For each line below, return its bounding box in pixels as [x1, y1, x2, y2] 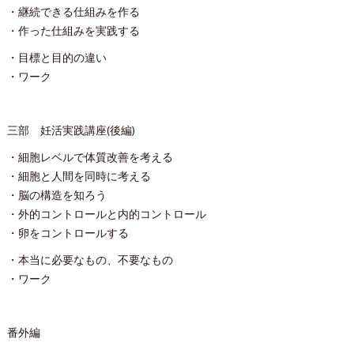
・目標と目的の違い [6, 50, 107, 68]
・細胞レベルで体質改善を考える [6, 149, 173, 168]
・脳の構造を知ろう [6, 187, 107, 205]
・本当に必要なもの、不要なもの [6, 252, 173, 270]
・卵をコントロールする [6, 225, 129, 243]
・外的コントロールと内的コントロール [6, 206, 206, 224]
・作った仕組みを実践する [6, 23, 140, 41]
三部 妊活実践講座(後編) [6, 122, 135, 141]
